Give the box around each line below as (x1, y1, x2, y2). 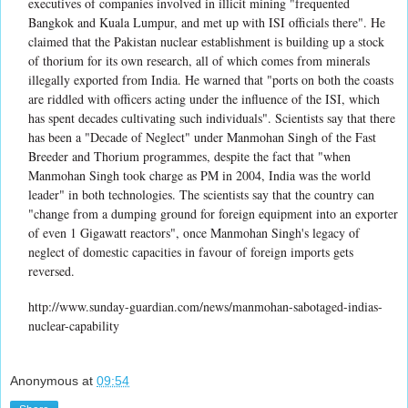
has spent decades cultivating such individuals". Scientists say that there (28, 108, 395, 127)
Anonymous (10, 373, 78, 389)
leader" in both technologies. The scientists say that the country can (28, 185, 374, 203)
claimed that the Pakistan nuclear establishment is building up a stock (28, 32, 384, 50)
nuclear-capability (28, 316, 119, 334)
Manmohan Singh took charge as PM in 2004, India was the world (28, 166, 371, 184)
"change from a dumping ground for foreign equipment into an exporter (28, 204, 398, 222)
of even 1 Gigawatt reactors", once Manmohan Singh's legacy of (28, 223, 360, 241)
